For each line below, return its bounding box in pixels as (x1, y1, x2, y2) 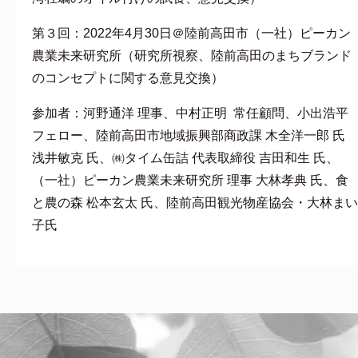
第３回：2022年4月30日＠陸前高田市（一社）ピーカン (32, 26, 351, 40)
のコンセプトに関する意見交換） (32, 70, 224, 85)
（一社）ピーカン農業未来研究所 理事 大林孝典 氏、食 (32, 173, 348, 187)
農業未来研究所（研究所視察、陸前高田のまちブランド (32, 48, 352, 62)
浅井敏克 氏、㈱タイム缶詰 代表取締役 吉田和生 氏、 (32, 150, 339, 165)
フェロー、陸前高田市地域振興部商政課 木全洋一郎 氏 (32, 128, 345, 142)
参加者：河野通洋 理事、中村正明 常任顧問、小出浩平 (32, 105, 348, 120)
